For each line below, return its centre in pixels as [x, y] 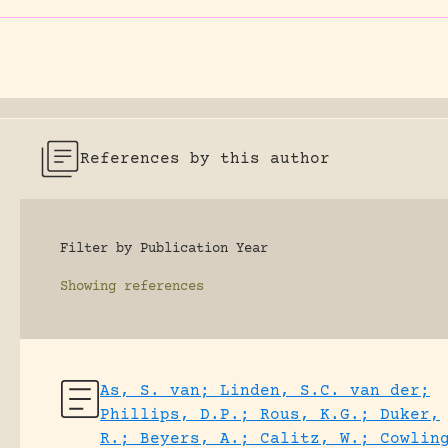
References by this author [205, 159]
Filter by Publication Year [164, 249]
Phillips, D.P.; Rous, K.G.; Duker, [270, 415]
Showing [88, 287]
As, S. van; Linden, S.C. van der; [265, 391]
